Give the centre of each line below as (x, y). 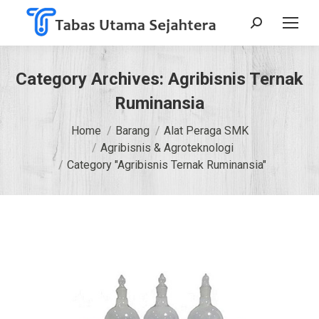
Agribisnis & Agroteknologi (167, 148)
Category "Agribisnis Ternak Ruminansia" (167, 165)
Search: (268, 26)
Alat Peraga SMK (206, 131)
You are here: (46, 125)
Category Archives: (92, 79)
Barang (132, 131)
